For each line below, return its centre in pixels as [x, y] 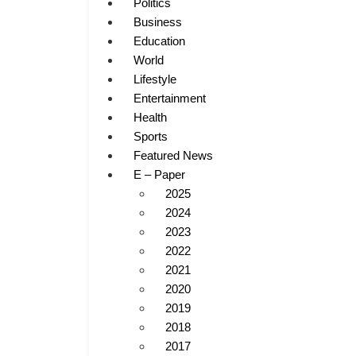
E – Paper [159, 174]
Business [158, 22]
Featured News [173, 155]
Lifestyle [155, 79]
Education [159, 41]
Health [150, 117]
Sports [151, 136]
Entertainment [170, 98]
